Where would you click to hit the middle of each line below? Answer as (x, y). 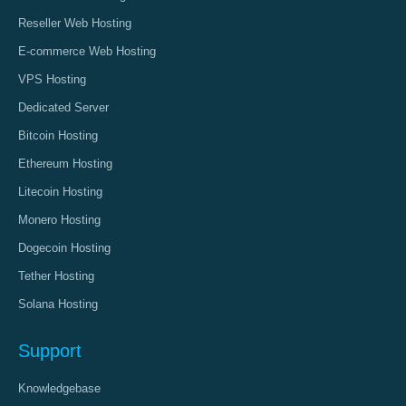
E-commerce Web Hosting (87, 51)
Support (50, 351)
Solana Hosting (58, 304)
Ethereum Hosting (65, 164)
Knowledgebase (59, 388)
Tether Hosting (56, 276)
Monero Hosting (59, 220)
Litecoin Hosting (60, 192)
